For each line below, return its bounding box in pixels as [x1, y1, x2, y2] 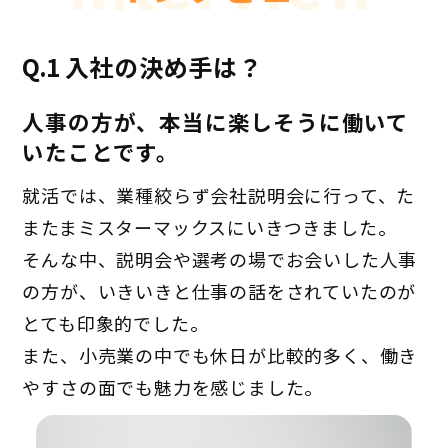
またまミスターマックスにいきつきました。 [22, 214, 397, 241]
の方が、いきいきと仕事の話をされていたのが [22, 278, 417, 305]
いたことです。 [22, 136, 180, 168]
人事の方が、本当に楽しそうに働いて [22, 106, 410, 138]
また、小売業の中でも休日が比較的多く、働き [22, 342, 418, 369]
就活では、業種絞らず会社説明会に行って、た [22, 182, 416, 209]
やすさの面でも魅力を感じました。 [22, 374, 324, 401]
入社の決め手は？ [58, 49, 264, 85]
